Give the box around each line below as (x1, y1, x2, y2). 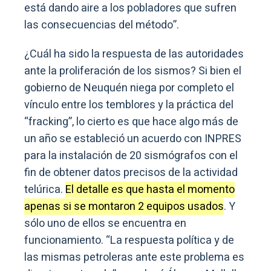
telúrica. (24, 181, 65, 198)
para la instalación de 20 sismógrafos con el (24, 148, 238, 165)
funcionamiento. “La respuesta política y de (24, 232, 234, 249)
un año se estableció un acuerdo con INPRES (24, 131, 241, 148)
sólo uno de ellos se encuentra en (24, 215, 186, 232)
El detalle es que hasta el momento (65, 181, 235, 198)
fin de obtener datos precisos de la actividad (24, 165, 238, 181)
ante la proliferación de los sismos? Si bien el (24, 63, 241, 80)
